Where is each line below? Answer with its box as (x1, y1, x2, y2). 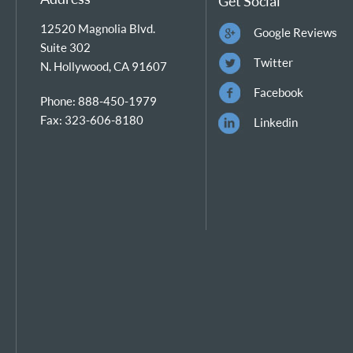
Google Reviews (253, 25, 337, 39)
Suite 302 (39, 40, 91, 54)
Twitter (253, 55, 293, 69)
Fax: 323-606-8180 (39, 112, 143, 127)
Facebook (253, 85, 303, 99)
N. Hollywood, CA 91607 (39, 59, 167, 73)
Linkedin (253, 115, 298, 129)
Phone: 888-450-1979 (39, 93, 157, 108)
